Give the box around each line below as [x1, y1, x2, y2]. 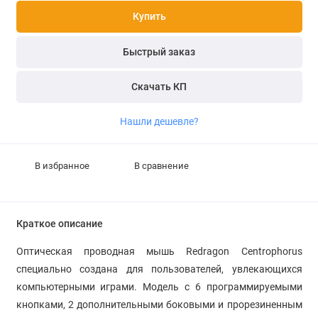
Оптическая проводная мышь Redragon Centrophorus [16, 246, 302, 258]
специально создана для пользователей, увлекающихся [16, 263, 302, 275]
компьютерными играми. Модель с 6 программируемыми [16, 281, 302, 293]
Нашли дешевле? [119, 116, 199, 128]
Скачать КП [131, 81, 187, 94]
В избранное [34, 160, 89, 172]
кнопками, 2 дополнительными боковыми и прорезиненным [16, 299, 302, 311]
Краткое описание [16, 218, 103, 231]
